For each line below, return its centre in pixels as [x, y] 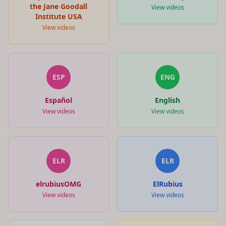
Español [59, 100]
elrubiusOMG [59, 184]
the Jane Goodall [59, 6]
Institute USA [59, 16]
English [167, 100]
